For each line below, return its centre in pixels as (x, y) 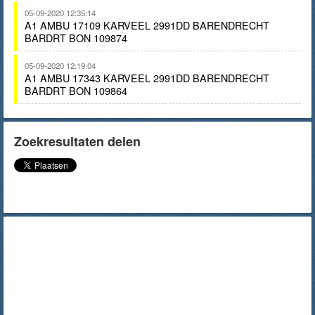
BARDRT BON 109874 (76, 38)
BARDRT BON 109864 (76, 90)
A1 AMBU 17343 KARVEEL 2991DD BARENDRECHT (147, 78)
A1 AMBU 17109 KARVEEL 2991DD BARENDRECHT (147, 25)
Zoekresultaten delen (77, 141)
